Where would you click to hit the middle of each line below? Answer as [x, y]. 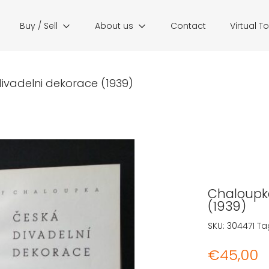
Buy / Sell [39, 26]
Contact [188, 26]
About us [114, 26]
